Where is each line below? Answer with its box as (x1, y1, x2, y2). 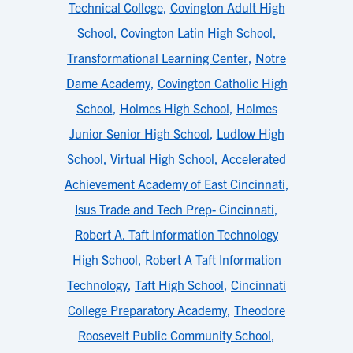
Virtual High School (110, 150, 214, 166)
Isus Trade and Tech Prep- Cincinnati (75, 201, 274, 217)
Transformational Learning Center (67, 50, 248, 65)
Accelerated (221, 150, 286, 166)
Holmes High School (119, 100, 229, 116)
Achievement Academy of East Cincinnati (64, 176, 285, 191)
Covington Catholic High (157, 75, 288, 91)
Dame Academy (65, 75, 150, 91)
